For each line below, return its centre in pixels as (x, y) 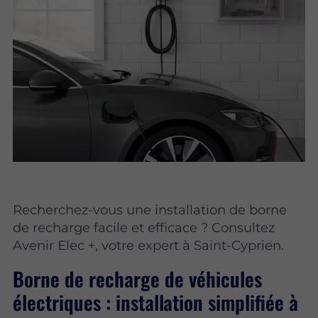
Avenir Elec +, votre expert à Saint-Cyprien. (149, 245)
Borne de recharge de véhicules (138, 279)
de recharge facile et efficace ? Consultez (144, 227)
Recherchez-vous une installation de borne (150, 209)
